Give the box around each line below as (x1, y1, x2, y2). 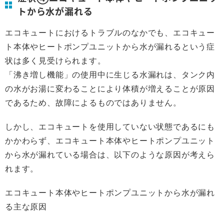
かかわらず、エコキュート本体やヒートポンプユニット (5, 135, 215, 145)
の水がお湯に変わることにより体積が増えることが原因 (5, 83, 215, 93)
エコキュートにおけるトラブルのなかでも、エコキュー (5, 27, 215, 37)
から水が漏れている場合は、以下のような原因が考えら (5, 149, 215, 159)
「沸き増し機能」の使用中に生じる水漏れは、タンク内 (5, 69, 215, 79)
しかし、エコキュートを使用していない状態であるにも (5, 121, 215, 131)
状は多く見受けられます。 (5, 55, 106, 65)
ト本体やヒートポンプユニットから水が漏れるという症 (5, 41, 215, 51)
